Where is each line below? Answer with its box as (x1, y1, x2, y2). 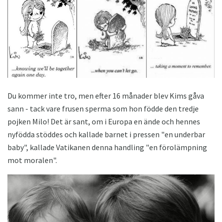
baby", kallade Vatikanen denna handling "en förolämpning (7, 142, 207, 153)
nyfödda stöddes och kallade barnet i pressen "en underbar (7, 129, 205, 140)
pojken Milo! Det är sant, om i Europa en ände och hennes (7, 116, 200, 127)
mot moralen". (7, 155, 57, 166)
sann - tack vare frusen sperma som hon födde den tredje (7, 104, 199, 114)
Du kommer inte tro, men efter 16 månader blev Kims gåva (7, 91, 204, 101)
